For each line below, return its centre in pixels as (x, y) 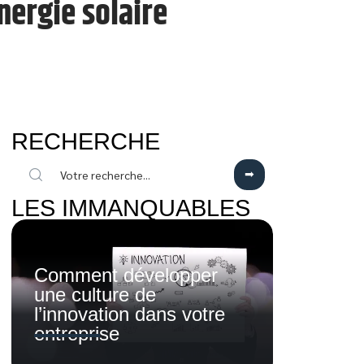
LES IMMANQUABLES (131, 208)
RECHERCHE (86, 141)
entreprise (77, 334)
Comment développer (126, 275)
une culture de (95, 295)
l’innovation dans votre (130, 314)
